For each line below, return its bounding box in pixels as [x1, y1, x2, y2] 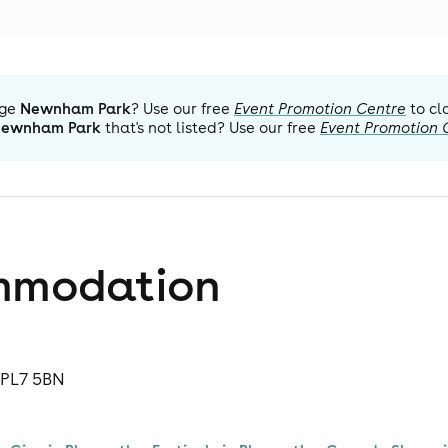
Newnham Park [20, 99, 131, 118]
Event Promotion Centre [234, 99, 406, 118]
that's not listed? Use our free [101, 118, 316, 137]
